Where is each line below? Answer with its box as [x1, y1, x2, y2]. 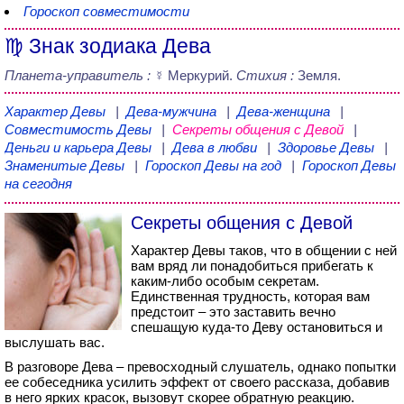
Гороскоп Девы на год [145, 158, 281, 173]
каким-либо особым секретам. [131, 273, 319, 289]
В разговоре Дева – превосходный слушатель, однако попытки [5, 359, 396, 374]
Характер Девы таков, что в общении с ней [131, 243, 397, 258]
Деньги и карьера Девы [5, 140, 155, 155]
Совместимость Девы [5, 122, 155, 137]
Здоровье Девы [278, 140, 378, 155]
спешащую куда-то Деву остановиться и [131, 319, 382, 335]
